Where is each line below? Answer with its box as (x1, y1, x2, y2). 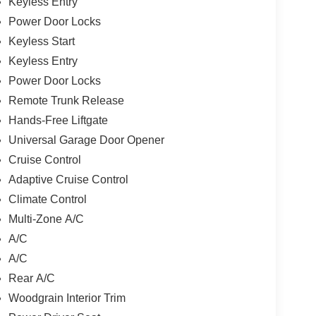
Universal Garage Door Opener (8, 133, 164, 146)
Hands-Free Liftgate (8, 114, 108, 126)
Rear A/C (8, 272, 55, 284)
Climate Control (8, 193, 87, 205)
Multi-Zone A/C (8, 212, 84, 225)
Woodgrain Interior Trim (8, 291, 126, 304)
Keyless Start (8, 35, 75, 47)
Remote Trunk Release (8, 94, 124, 107)
